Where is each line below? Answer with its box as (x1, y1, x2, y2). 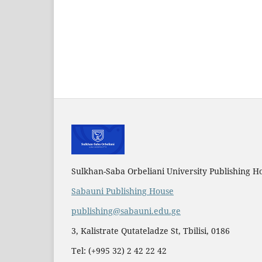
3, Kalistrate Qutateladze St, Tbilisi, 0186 (71, 225, 230, 237)
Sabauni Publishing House (71, 185, 174, 197)
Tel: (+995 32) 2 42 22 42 (71, 245, 167, 257)
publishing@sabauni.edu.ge (71, 205, 181, 217)
